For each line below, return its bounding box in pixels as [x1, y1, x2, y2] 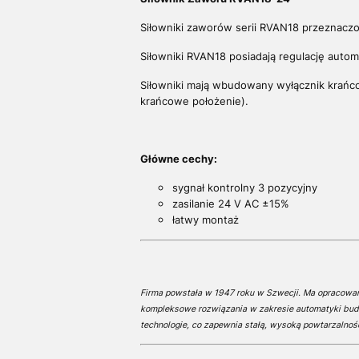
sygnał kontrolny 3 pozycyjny [171, 181, 317, 195]
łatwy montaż [171, 213, 239, 227]
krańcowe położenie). [139, 95, 248, 108]
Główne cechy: [139, 152, 217, 166]
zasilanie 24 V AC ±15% [171, 197, 289, 211]
